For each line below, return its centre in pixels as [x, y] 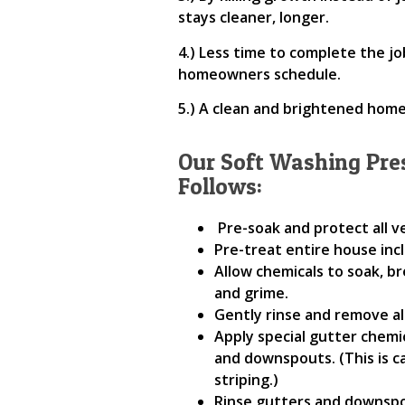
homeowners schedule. [259, 74]
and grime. [251, 293]
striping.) [246, 380]
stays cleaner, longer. [254, 18]
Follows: [220, 187]
